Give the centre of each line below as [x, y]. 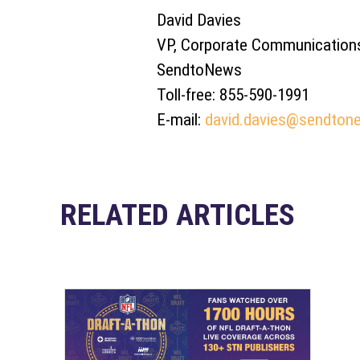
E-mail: [180, 120]
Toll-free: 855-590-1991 [233, 95]
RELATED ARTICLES [178, 215]
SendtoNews [199, 70]
